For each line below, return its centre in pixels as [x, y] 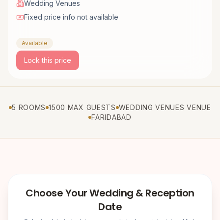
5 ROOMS [29, 107]
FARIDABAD [111, 117]
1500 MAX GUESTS [82, 107]
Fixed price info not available [71, 17]
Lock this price [48, 60]
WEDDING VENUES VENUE [165, 107]
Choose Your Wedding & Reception [110, 193]
